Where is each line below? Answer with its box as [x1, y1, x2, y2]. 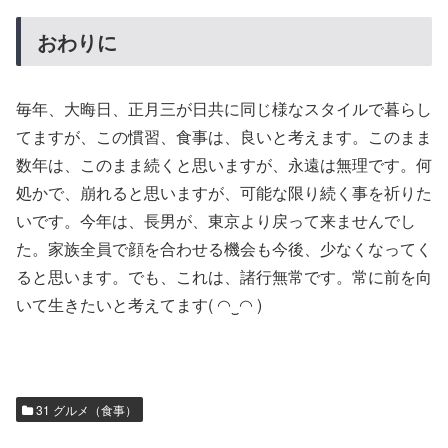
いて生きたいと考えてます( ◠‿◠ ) [16, 292, 262, 316]
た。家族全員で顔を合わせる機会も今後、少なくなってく [16, 236, 432, 260]
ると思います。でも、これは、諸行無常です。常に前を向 [16, 264, 432, 288]
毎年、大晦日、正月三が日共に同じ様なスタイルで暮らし [16, 96, 432, 120]
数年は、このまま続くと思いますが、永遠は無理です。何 [16, 152, 432, 176]
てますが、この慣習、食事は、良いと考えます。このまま [16, 124, 432, 148]
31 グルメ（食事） [33, 401, 137, 419]
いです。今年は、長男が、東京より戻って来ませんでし [16, 208, 416, 232]
